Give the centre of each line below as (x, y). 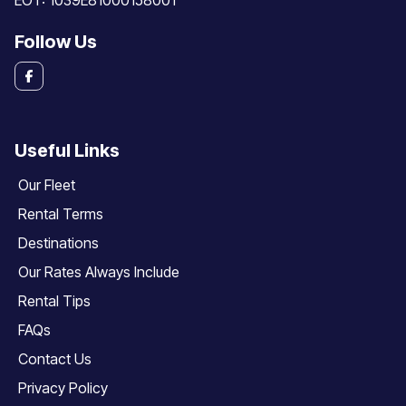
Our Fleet (47, 185)
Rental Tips (54, 301)
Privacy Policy (63, 388)
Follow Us (56, 42)
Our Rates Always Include (99, 272)
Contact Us (55, 359)
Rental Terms (61, 214)
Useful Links (67, 151)
